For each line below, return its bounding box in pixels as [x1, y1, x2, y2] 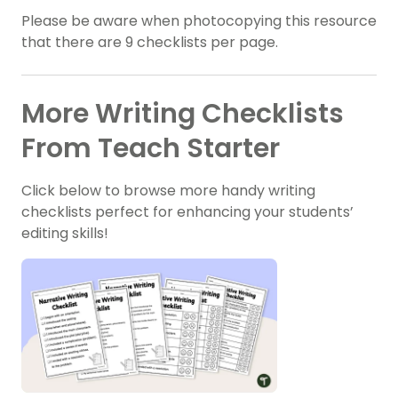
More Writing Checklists [21, 95, 344, 133]
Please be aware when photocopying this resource [21, 11, 377, 32]
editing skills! [21, 223, 108, 244]
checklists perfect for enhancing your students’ [21, 202, 354, 223]
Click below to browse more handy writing [21, 180, 315, 202]
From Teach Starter [21, 130, 280, 168]
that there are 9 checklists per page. [21, 32, 278, 53]
